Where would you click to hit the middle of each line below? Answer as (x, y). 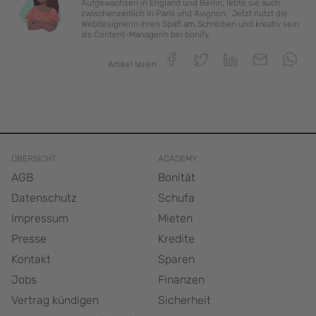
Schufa (176, 198)
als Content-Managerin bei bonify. (146, 35)
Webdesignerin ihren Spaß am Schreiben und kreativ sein (190, 24)
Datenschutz (44, 198)
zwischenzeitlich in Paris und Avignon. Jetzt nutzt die (184, 14)
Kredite (176, 239)
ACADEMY (178, 159)
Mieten (175, 219)
